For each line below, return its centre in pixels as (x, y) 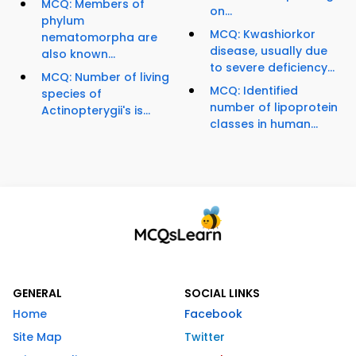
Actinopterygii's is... (96, 111)
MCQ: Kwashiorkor (263, 35)
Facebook (213, 314)
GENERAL (37, 294)
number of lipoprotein (274, 108)
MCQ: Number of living (105, 77)
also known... (78, 54)
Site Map (37, 337)
